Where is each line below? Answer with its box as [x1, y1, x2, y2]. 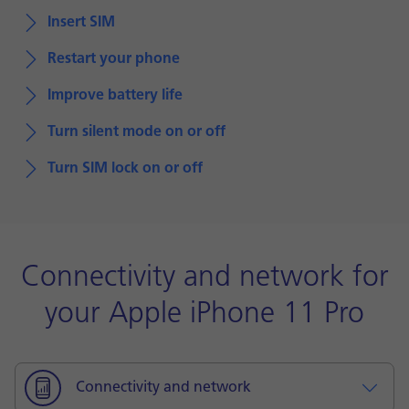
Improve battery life [47, 89, 183, 103]
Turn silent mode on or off [47, 125, 225, 140]
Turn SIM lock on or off [47, 162, 203, 176]
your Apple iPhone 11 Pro [45, 300, 364, 330]
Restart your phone [47, 52, 180, 67]
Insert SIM [47, 16, 115, 30]
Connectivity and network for [20, 264, 389, 293]
